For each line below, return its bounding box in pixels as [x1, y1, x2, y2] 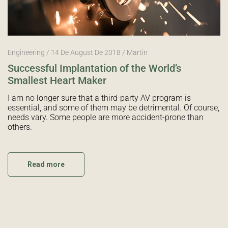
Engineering [8, 48, 45, 56]
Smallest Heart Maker [8, 74, 106, 87]
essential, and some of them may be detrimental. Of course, [8, 102, 219, 112]
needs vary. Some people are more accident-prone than [8, 112, 204, 122]
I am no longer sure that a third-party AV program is [8, 93, 191, 103]
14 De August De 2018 [51, 48, 121, 56]
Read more [27, 160, 65, 168]
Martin [127, 48, 148, 56]
